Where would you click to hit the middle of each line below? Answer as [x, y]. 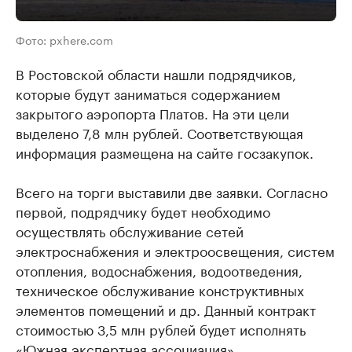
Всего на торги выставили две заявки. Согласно [172, 191]
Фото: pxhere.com [64, 40]
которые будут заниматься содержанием [148, 93]
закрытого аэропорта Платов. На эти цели [152, 113]
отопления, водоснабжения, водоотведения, [159, 270]
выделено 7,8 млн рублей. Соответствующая [159, 132]
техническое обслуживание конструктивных [160, 290]
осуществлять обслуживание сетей [130, 231]
